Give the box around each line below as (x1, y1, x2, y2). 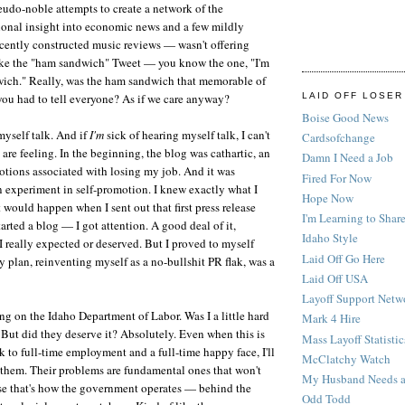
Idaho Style (302, 230, 358, 247)
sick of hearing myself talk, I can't (104, 127, 270, 144)
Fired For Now (302, 169, 372, 186)
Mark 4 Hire (302, 310, 361, 327)
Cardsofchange (302, 129, 375, 146)
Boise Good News (302, 108, 389, 126)
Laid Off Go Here (302, 250, 385, 267)
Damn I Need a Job (302, 149, 393, 166)
